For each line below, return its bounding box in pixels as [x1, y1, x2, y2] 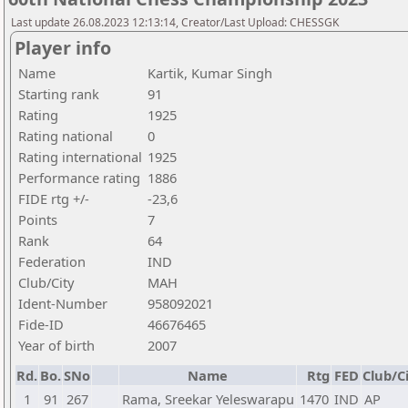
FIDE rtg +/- [18, 189, 89, 208]
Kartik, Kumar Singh [148, 64, 272, 82]
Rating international [18, 148, 142, 166]
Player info [15, 36, 111, 60]
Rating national [18, 127, 113, 145]
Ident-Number [18, 294, 107, 312]
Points [18, 210, 57, 229]
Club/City [18, 273, 74, 291]
